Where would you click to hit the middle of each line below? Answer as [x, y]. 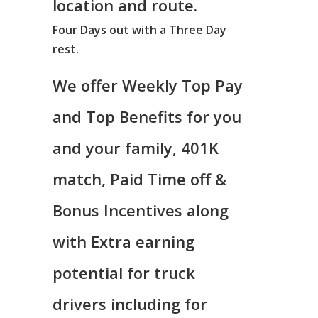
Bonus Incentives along [141, 210]
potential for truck [124, 273]
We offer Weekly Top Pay [148, 85]
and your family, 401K [136, 148]
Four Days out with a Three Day [139, 30]
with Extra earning [124, 241]
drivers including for [130, 304]
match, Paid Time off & [139, 179]
